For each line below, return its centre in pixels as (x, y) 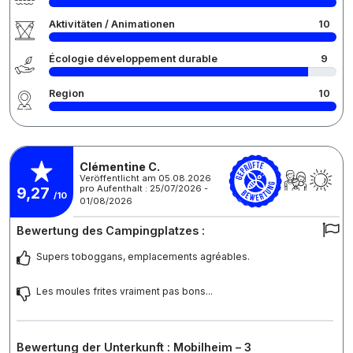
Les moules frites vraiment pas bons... (124, 292)
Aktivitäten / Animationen (112, 24)
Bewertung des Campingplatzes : (111, 231)
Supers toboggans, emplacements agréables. (143, 257)
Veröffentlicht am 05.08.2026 (145, 178)
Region (67, 94)
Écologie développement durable (133, 59)
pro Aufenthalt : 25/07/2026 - (144, 188)
